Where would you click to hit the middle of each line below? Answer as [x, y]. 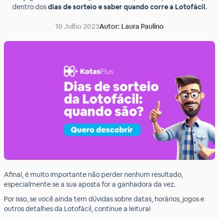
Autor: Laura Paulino [131, 26]
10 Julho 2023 [77, 26]
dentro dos [30, 7]
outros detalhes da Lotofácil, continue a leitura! [77, 209]
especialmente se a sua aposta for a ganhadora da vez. [90, 184]
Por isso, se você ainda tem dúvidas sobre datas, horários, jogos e [104, 199]
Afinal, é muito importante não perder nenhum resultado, [93, 175]
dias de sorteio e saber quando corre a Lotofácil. [127, 7]
